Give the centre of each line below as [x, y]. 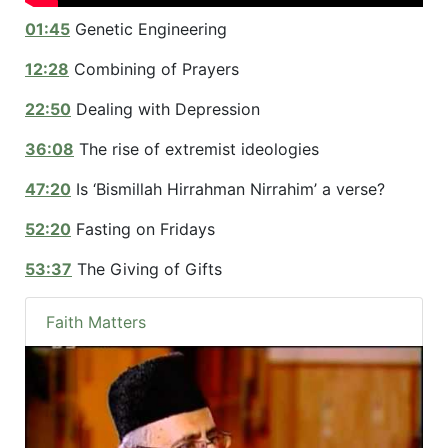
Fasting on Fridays [143, 229]
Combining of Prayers [154, 69]
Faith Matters [96, 322]
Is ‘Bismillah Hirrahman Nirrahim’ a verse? [228, 189]
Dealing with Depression [165, 109]
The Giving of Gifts [147, 269]
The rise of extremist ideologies [196, 149]
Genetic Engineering [148, 29]
